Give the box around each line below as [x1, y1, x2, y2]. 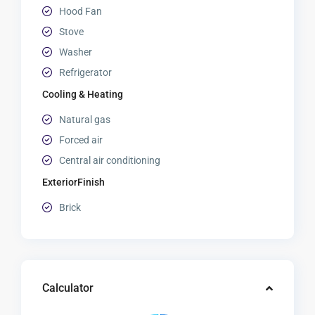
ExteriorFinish [42, 176, 105, 188]
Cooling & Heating [42, 89, 124, 101]
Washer [59, 46, 93, 58]
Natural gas [59, 114, 111, 126]
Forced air [59, 134, 103, 146]
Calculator [42, 281, 94, 295]
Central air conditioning [59, 155, 161, 167]
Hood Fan [59, 6, 103, 18]
